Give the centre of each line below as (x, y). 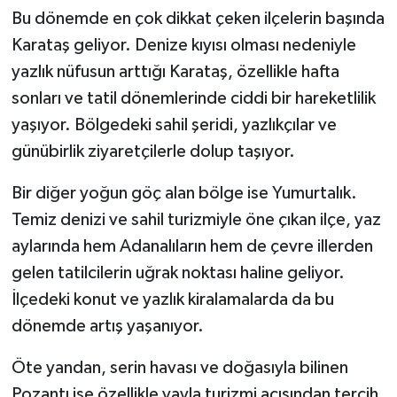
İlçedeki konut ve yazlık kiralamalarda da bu (172, 299)
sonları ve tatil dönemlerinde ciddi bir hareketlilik (193, 98)
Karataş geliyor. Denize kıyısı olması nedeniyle (183, 45)
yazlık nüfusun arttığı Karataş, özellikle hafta (175, 71)
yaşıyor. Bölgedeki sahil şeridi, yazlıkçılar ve (174, 125)
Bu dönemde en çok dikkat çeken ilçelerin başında (198, 18)
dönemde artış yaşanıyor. (107, 326)
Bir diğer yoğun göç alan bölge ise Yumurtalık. (184, 193)
